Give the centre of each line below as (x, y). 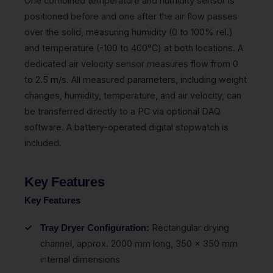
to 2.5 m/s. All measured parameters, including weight (136, 79)
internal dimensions (80, 259)
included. (43, 143)
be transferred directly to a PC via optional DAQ (122, 111)
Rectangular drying (189, 227)
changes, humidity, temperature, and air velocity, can (133, 95)
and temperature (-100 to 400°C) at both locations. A (134, 48)
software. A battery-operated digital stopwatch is (126, 127)
